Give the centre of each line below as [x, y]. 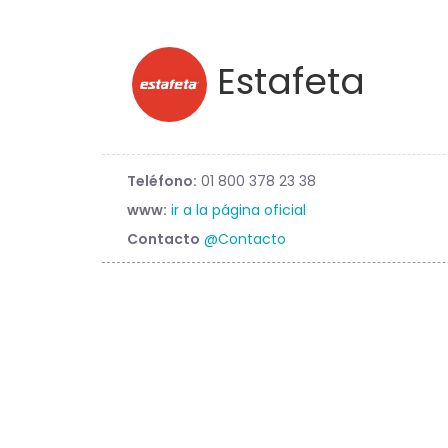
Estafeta [286, 82]
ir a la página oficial [238, 210]
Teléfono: [162, 181]
